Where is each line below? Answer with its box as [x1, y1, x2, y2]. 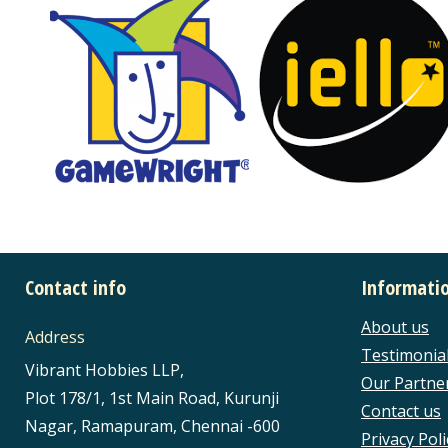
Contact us [361, 400, 441, 422]
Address [25, 326, 85, 348]
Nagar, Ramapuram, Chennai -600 [25, 415, 280, 437]
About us [361, 316, 429, 338]
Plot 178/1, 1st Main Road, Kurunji [25, 387, 279, 409]
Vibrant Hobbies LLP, [25, 359, 184, 381]
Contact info [25, 274, 126, 301]
